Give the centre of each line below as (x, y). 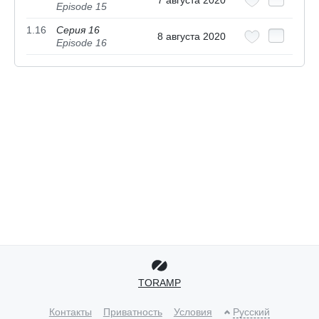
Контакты (70, 312)
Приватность (132, 312)
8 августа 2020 (192, 36)
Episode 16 (82, 42)
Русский (252, 312)
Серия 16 (78, 30)
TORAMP (159, 283)
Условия (193, 312)
